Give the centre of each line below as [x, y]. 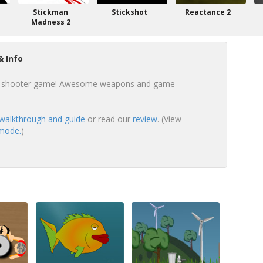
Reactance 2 [208, 12]
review [145, 119]
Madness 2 [50, 22]
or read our [109, 119]
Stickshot [129, 12]
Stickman [50, 12]
